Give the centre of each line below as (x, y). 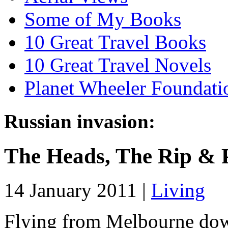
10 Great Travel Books (115, 42)
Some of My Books (103, 19)
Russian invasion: (80, 122)
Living (178, 190)
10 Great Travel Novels (118, 65)
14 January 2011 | (78, 190)
